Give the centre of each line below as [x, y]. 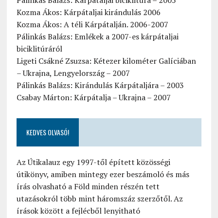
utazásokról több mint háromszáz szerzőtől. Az [100, 199]
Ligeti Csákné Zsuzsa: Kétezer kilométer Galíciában [106, 61]
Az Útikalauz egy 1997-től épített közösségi [93, 162]
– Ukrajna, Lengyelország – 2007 [73, 73]
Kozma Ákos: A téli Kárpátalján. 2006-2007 [92, 25]
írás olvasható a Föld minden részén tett [88, 187]
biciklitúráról [39, 49]
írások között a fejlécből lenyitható [78, 211]
